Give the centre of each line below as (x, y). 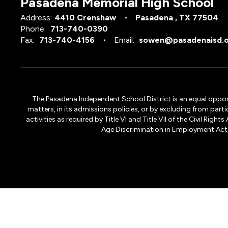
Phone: (33, 29)
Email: (124, 40)
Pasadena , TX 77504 (177, 18)
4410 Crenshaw (85, 18)
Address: (36, 18)
